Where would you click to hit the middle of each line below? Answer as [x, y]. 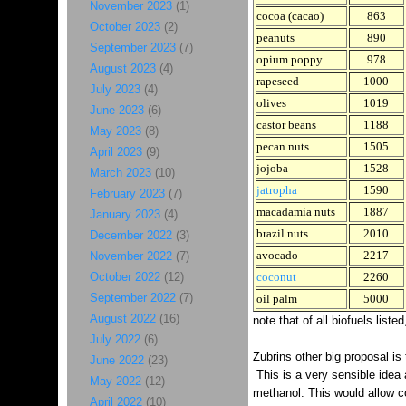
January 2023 [125, 214]
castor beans [286, 125]
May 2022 [115, 381]
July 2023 [115, 89]
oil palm [276, 299]
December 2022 [130, 235]
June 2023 [116, 110]
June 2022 [116, 360]
